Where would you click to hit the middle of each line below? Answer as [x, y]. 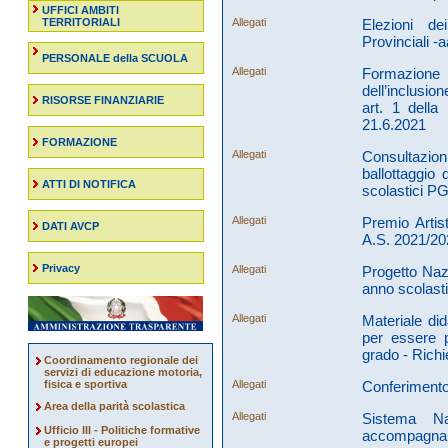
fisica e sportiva [85, 384]
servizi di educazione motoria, [123, 372]
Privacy [61, 268]
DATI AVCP [70, 226]
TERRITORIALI [81, 22]
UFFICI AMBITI [80, 10]
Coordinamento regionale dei [121, 360]
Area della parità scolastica [114, 406]
